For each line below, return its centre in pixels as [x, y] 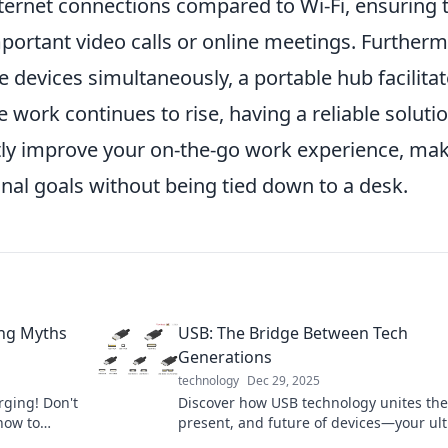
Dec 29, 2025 [283, 380]
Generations [225, 357]
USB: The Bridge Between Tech [293, 333]
